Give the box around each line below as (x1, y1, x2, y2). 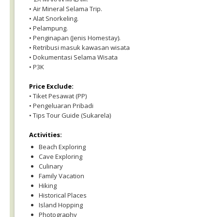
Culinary (39, 162, 63, 170)
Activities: (29, 130, 62, 139)
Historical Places (39, 191, 87, 200)
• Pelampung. (29, 24, 68, 32)
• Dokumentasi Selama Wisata (29, 53, 118, 62)
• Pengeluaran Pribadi (29, 101, 93, 110)
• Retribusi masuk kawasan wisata (29, 43, 130, 52)
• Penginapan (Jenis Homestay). (29, 33, 121, 42)
